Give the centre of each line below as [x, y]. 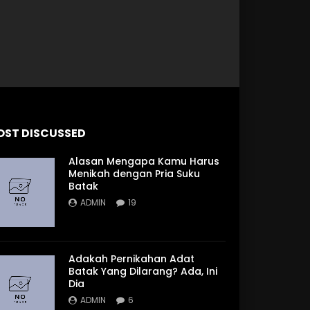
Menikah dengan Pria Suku [135, 173]
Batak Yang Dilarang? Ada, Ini [143, 271]
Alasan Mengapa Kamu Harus [144, 161]
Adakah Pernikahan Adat [132, 258]
